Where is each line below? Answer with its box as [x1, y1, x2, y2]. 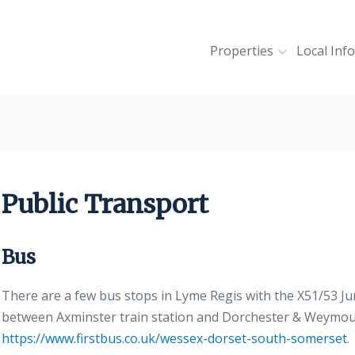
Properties [210, 42, 273, 59]
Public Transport [2, 189, 208, 220]
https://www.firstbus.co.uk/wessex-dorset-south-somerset [2, 330, 347, 347]
